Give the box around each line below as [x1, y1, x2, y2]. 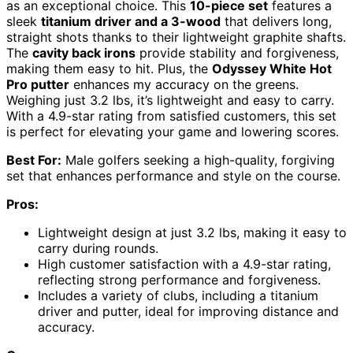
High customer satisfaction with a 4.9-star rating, [38, 255, 331, 272]
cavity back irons [32, 44, 136, 61]
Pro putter [6, 76, 69, 92]
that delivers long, [221, 13, 332, 29]
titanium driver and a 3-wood [41, 13, 221, 29]
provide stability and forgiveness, [136, 44, 339, 61]
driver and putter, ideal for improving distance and [38, 303, 339, 319]
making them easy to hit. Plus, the [6, 60, 212, 76]
